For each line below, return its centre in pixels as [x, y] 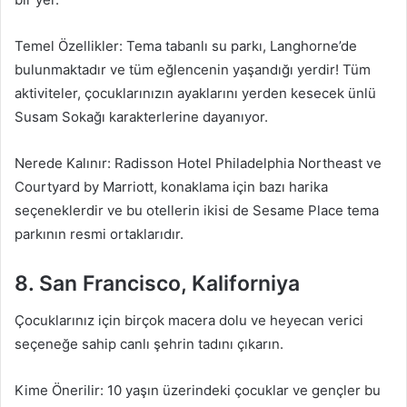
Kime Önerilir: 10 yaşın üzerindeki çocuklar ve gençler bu [198, 390]
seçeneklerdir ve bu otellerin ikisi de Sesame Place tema [197, 210]
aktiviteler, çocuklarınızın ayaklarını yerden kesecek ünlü [195, 93]
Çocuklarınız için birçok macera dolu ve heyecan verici [189, 320]
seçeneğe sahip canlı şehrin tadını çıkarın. [149, 343]
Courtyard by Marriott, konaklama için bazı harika [171, 187]
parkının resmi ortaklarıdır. [99, 234]
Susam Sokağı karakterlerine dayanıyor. [141, 117]
